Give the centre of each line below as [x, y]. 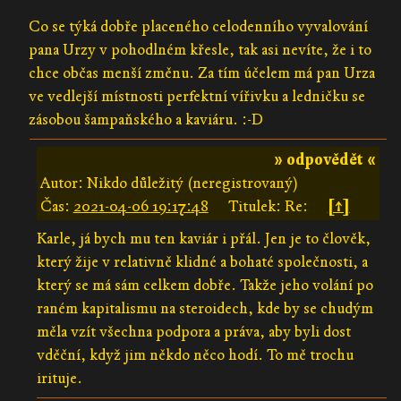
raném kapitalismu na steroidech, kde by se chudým [205, 308]
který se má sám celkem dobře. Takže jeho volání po [205, 285]
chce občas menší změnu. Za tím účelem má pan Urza [202, 73]
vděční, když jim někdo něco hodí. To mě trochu [195, 354]
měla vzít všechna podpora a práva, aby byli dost [193, 331]
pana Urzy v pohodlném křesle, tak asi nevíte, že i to [200, 49]
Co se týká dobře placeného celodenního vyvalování [199, 26]
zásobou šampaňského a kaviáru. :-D [146, 119]
